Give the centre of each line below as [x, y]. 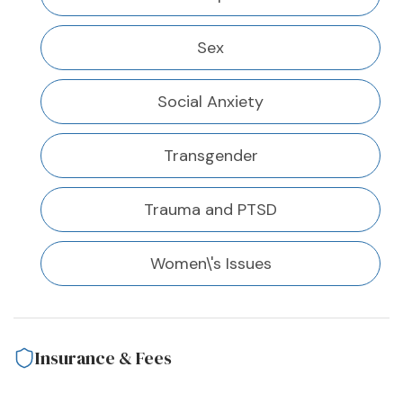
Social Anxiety [210, 102]
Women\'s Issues [210, 264]
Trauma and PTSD [210, 210]
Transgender [210, 156]
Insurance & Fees [103, 358]
